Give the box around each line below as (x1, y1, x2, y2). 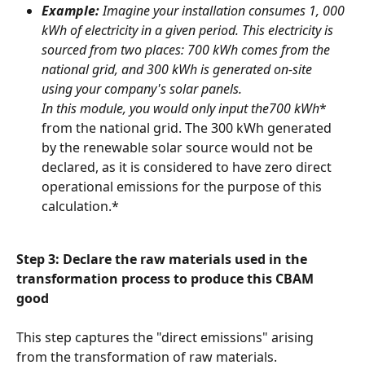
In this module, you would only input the (42, 99, 269, 118)
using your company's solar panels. (42, 80, 242, 99)
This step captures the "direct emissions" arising (16, 328, 317, 346)
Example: (42, 2, 99, 20)
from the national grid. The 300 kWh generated (42, 119, 335, 138)
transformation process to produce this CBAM (16, 269, 317, 288)
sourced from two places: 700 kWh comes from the (42, 41, 333, 59)
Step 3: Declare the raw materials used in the (16, 249, 310, 268)
